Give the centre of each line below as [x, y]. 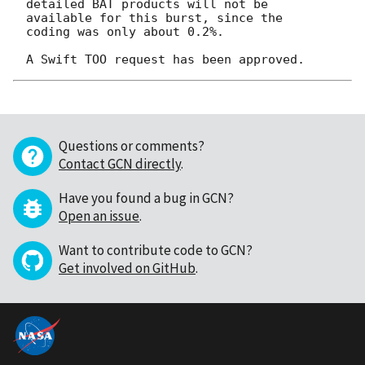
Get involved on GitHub [127, 268]
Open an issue [99, 215]
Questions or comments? [132, 145]
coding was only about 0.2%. [125, 31]
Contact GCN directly [120, 163]
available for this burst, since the [154, 18]
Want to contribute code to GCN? [156, 250]
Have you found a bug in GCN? [146, 198]
